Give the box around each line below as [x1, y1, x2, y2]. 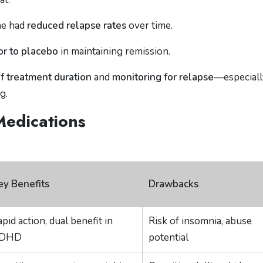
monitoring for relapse [112, 70, 214, 84]
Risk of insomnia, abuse [149, 214, 252, 228]
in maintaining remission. [58, 45, 170, 58]
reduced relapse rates [27, 19, 126, 32]
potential [149, 231, 188, 244]
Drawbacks [149, 177, 198, 191]
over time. [126, 19, 173, 32]
